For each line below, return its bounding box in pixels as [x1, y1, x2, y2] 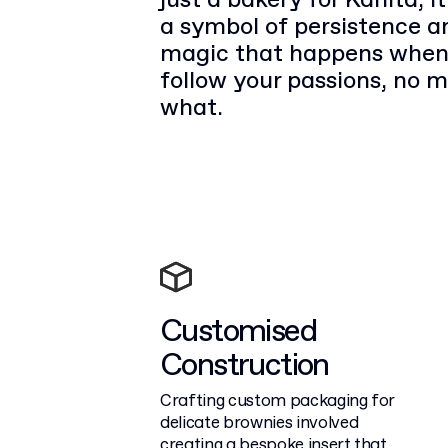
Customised [160, 310, 316, 353]
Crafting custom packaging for [160, 389, 396, 413]
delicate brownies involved [160, 411, 359, 435]
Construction [160, 344, 329, 387]
